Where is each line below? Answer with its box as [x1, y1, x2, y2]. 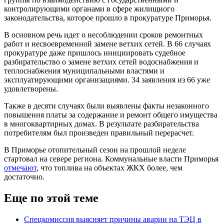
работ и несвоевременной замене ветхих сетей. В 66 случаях [4, 39, 211, 48]
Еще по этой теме [4, 191, 98, 204]
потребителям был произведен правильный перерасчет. [4, 128, 194, 137]
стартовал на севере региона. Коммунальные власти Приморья [4, 154, 218, 163]
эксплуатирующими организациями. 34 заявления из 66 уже [4, 75, 210, 84]
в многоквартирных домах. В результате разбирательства [4, 119, 199, 128]
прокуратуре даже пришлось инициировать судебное [4, 48, 185, 57]
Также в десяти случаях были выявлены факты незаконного [4, 101, 209, 110]
